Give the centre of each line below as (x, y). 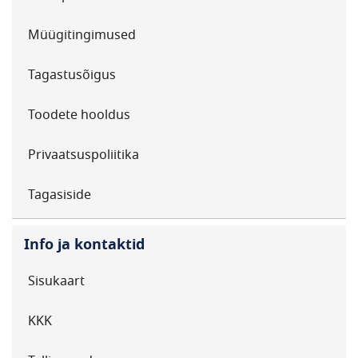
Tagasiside (60, 195)
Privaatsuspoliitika (84, 155)
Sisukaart (56, 281)
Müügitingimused (82, 35)
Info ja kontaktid (84, 245)
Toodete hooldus (79, 115)
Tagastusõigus (72, 75)
